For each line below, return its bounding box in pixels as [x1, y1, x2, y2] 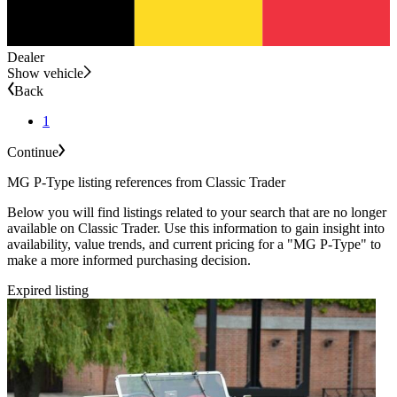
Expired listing [7, 282, 89, 298]
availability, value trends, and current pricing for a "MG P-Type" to [7, 236, 381, 252]
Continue [7, 144, 58, 160]
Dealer [7, 49, 44, 65]
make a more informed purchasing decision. [7, 252, 251, 268]
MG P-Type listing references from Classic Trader [7, 174, 285, 190]
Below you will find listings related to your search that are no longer [7, 204, 386, 220]
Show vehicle [7, 65, 83, 81]
